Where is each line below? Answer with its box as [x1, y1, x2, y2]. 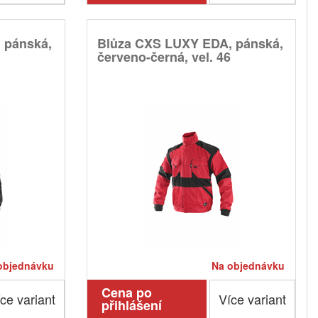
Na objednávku [211, 258, 285, 273]
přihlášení [101, 296, 162, 315]
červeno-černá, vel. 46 [97, 48, 231, 67]
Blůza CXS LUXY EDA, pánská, [97, 34, 283, 53]
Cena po [101, 283, 152, 302]
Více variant [218, 290, 286, 309]
